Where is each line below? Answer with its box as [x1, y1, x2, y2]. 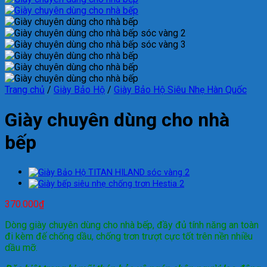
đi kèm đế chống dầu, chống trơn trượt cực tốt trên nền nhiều [5, 231, 253, 243]
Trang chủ [5, 84, 45, 96]
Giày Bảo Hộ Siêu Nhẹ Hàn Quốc [114, 84, 247, 96]
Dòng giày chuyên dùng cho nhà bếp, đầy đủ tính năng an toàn [5, 219, 259, 231]
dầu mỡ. [5, 242, 38, 254]
